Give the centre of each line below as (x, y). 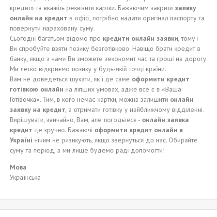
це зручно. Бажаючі (63, 130)
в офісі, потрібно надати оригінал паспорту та (137, 18)
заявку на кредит (38, 109)
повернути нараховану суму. (52, 28)
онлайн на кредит (39, 18)
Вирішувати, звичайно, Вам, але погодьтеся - (76, 120)
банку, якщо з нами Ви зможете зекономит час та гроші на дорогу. (108, 59)
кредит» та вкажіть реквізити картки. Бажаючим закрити (92, 8)
